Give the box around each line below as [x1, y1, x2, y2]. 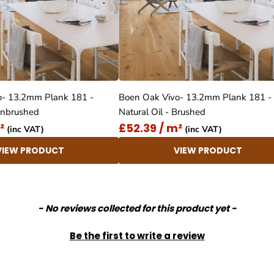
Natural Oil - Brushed [119, 106, 206, 119]
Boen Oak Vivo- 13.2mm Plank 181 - [119, 91, 272, 104]
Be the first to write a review [69, 229, 205, 242]
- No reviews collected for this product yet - [37, 201, 237, 215]
